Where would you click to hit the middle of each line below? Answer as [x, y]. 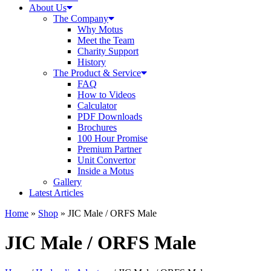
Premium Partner [109, 149]
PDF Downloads [110, 116]
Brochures [97, 127]
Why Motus [100, 29]
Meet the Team [106, 40]
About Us [48, 7]
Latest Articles [56, 192]
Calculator [97, 105]
